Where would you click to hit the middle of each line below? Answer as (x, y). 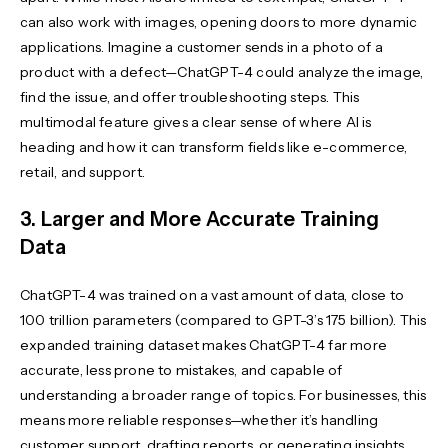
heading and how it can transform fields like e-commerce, (214, 146)
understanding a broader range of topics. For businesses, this (223, 394)
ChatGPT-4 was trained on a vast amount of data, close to (212, 294)
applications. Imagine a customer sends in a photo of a (201, 46)
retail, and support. (84, 171)
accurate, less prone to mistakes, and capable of (181, 369)
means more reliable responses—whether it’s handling (199, 419)
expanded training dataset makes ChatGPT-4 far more (204, 344)
